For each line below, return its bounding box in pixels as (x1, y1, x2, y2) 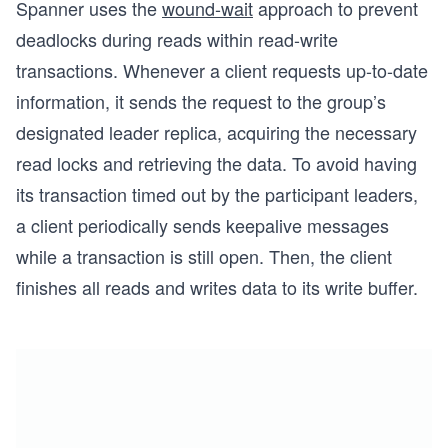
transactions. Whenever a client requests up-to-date (16, 57, 428, 84)
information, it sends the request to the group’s (16, 88, 386, 115)
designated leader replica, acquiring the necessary (16, 119, 417, 146)
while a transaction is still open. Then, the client (16, 243, 392, 270)
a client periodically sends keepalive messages (16, 212, 389, 239)
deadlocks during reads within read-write (16, 26, 338, 53)
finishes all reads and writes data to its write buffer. (16, 274, 418, 301)
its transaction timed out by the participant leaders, (16, 181, 418, 208)
